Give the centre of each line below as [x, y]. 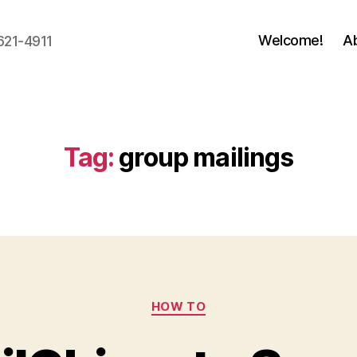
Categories [213, 299]
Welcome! [291, 40]
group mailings [206, 157]
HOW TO [178, 306]
